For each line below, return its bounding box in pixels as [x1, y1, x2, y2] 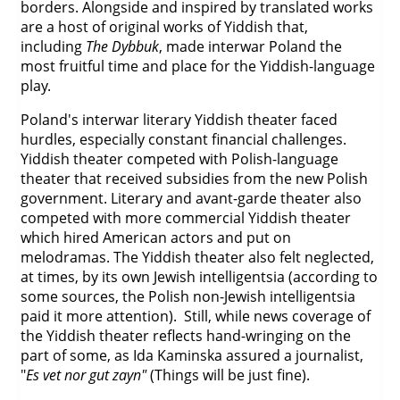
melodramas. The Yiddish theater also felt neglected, [20, 247, 374, 267]
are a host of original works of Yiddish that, [20, 17, 308, 37]
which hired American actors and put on [20, 228, 291, 247]
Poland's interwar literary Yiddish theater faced [20, 110, 337, 129]
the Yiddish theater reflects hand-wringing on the [20, 326, 351, 346]
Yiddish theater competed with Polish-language [20, 149, 338, 169]
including [20, 37, 86, 56]
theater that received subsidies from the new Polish [20, 169, 368, 188]
